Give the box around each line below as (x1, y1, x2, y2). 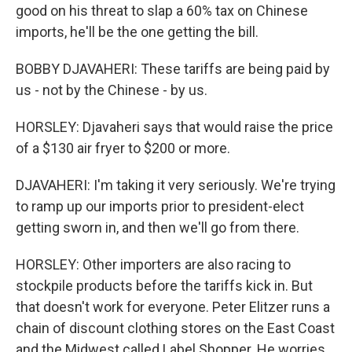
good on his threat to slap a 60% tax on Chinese (16, 2, 308, 19)
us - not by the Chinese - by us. (16, 82, 207, 98)
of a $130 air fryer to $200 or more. (16, 140, 230, 156)
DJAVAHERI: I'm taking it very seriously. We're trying (16, 177, 335, 193)
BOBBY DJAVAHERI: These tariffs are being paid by (16, 60, 330, 77)
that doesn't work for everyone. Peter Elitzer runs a (16, 299, 330, 315)
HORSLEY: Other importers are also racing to (16, 256, 291, 273)
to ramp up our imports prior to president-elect (16, 198, 304, 214)
